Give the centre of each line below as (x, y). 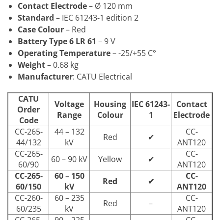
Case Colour (41, 29)
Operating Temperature (64, 53)
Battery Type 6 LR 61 (57, 41)
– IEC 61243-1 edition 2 (96, 17)
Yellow (110, 159)
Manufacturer (45, 76)
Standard (36, 17)
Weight (31, 65)
